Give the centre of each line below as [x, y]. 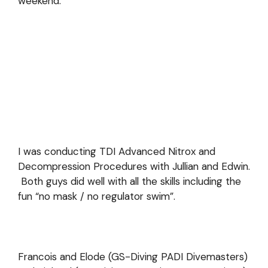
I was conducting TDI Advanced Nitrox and [117, 151]
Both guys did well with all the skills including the [130, 181]
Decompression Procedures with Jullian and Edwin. [134, 166]
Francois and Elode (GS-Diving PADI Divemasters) [133, 257]
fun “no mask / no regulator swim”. [97, 196]
